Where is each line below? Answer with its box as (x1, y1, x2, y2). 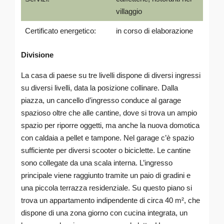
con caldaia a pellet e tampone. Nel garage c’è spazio (21, 133, 194, 142)
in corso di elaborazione (115, 26, 193, 35)
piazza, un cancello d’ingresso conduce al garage (21, 96, 181, 104)
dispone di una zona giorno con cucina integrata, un (21, 208, 187, 217)
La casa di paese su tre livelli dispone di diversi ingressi (21, 71, 200, 79)
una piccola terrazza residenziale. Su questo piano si (21, 183, 192, 192)
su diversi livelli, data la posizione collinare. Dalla (21, 83, 178, 92)
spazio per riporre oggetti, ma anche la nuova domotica (21, 121, 199, 129)
